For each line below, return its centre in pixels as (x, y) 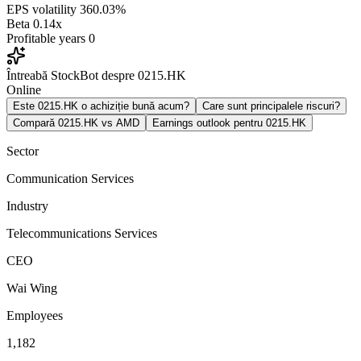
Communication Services (70, 178)
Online (24, 89)
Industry (27, 205)
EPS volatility (41, 9)
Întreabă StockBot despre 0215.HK (96, 75)
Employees (35, 315)
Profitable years (46, 38)
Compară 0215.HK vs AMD (76, 122)
